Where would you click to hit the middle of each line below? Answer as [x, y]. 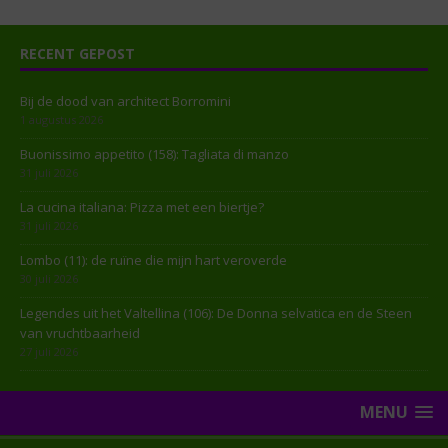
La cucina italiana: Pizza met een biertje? [142, 207]
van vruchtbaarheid [80, 333]
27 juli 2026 [49, 352]
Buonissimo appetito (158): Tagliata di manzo [154, 154]
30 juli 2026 [49, 279]
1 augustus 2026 [61, 120]
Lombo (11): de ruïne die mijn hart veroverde [153, 260]
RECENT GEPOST [77, 54]
